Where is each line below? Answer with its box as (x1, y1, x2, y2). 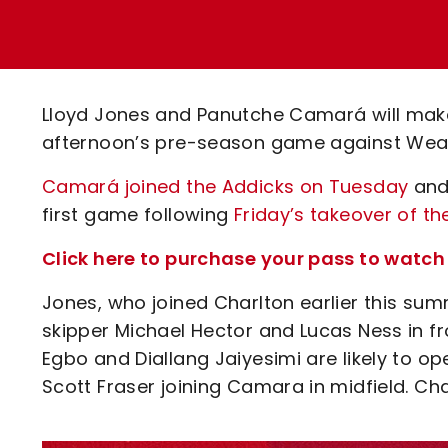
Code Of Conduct (109, 119, 263, 142)
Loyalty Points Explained (109, 14, 326, 37)
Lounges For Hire (109, 29, 254, 52)
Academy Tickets (109, 84, 264, 107)
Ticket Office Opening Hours (109, 49, 357, 72)
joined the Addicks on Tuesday (119, 174, 409, 199)
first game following (42, 202, 234, 227)
